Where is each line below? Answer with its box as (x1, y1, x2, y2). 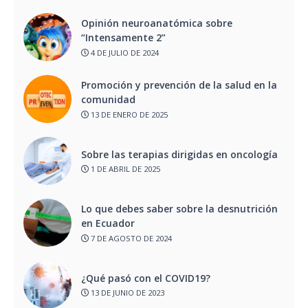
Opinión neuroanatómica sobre (81, 16, 232, 30)
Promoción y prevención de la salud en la (81, 78, 277, 92)
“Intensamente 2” (81, 31, 168, 45)
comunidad (81, 93, 138, 107)
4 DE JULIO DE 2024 (89, 47, 159, 58)
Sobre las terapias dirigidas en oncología (81, 147, 278, 161)
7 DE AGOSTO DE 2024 (89, 232, 172, 243)
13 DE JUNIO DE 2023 (89, 287, 164, 298)
